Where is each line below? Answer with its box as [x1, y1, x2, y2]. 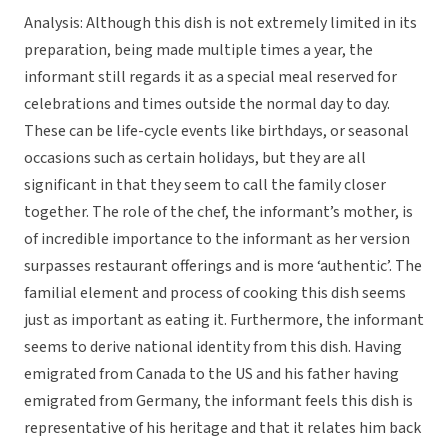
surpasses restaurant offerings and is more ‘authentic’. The [24, 255, 422, 278]
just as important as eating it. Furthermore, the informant [24, 309, 424, 332]
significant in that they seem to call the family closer [24, 174, 386, 197]
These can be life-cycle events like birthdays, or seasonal [24, 120, 409, 143]
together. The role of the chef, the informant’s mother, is [24, 201, 413, 224]
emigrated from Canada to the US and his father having [24, 363, 399, 386]
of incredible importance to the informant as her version [24, 228, 410, 251]
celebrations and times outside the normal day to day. [24, 93, 390, 116]
